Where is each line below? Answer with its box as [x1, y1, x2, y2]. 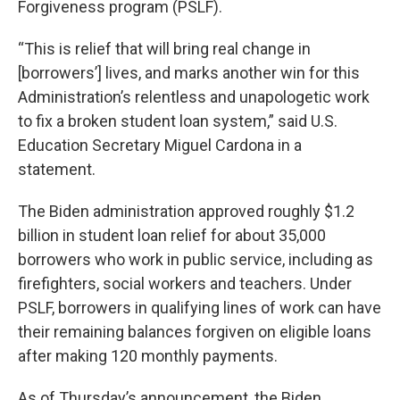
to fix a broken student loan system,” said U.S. [18, 112, 337, 130]
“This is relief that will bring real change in [18, 39, 311, 58]
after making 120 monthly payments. [18, 346, 278, 365]
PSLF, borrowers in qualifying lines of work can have [18, 298, 381, 317]
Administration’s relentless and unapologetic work [18, 87, 370, 106]
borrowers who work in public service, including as [18, 250, 373, 269]
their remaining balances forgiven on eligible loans [18, 322, 371, 341]
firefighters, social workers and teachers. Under [18, 274, 352, 293]
